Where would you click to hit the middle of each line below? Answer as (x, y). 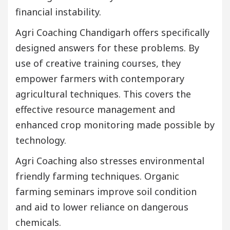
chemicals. (38, 223)
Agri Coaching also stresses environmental (110, 161)
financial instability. (58, 12)
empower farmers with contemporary (100, 79)
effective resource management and (95, 110)
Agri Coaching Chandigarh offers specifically (112, 33)
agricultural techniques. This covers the (103, 94)
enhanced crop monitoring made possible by (115, 125)
